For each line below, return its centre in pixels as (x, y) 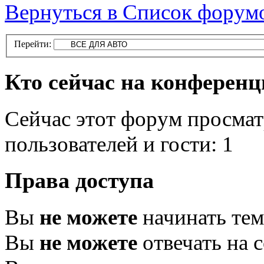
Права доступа (79, 181)
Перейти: (33, 44)
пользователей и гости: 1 (119, 144)
